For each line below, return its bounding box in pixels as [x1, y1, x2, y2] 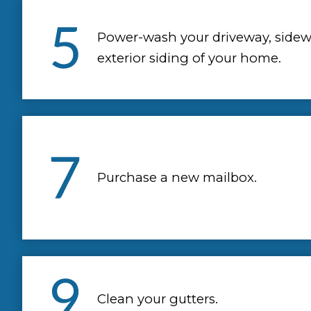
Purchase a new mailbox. [97, 169, 257, 186]
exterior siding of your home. [97, 50, 281, 67]
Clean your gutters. [97, 291, 218, 308]
